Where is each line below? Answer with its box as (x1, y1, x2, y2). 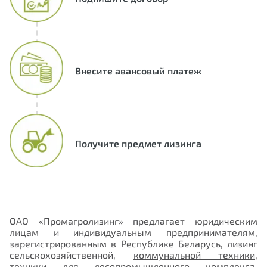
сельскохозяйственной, (10, 249, 133, 261)
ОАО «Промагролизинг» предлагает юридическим (10, 215, 257, 227)
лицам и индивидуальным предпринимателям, (10, 226, 257, 238)
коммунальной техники (133, 249, 255, 261)
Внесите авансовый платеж (75, 64, 201, 76)
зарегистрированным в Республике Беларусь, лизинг (10, 238, 257, 250)
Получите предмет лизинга (75, 137, 201, 149)
